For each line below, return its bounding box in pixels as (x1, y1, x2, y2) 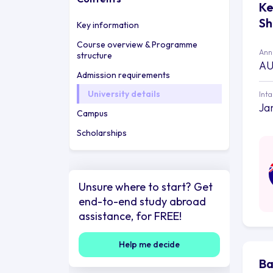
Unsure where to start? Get (78, 179, 213, 194)
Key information (76, 19, 139, 30)
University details (87, 88, 160, 99)
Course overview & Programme (76, 38, 197, 50)
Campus (76, 107, 108, 119)
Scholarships (76, 127, 127, 138)
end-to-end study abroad (78, 194, 206, 208)
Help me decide (118, 238, 180, 250)
